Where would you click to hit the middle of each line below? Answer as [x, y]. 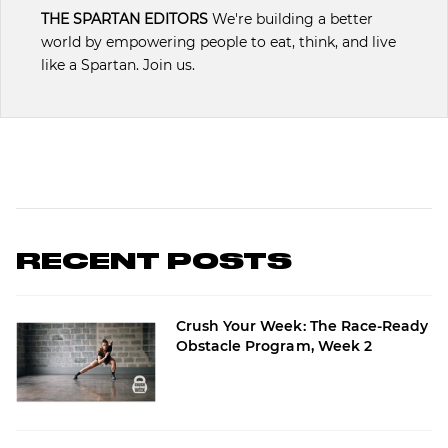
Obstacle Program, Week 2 [274, 345]
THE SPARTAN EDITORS [124, 18]
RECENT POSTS [154, 261]
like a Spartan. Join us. [118, 64]
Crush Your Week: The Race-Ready [302, 325]
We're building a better [290, 18]
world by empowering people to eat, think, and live [218, 41]
